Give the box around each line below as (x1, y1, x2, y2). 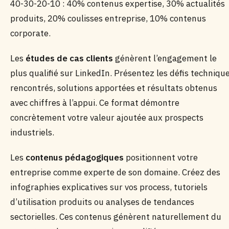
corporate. (10, 28, 51, 39)
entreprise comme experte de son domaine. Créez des (10, 167, 220, 178)
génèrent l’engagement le (113, 53, 217, 64)
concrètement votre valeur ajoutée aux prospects (10, 112, 203, 123)
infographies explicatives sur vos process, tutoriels (10, 181, 208, 193)
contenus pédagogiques (26, 152, 124, 163)
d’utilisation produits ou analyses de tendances (10, 196, 194, 208)
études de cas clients (26, 53, 113, 64)
